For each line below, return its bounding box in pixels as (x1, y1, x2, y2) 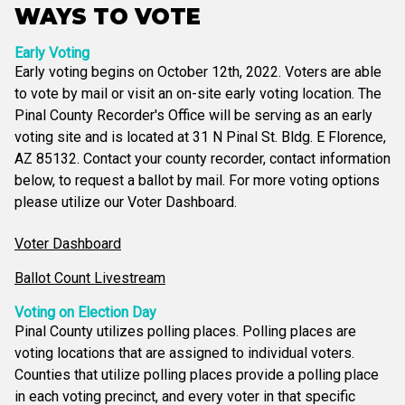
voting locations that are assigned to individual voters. (14, 344, 354, 363)
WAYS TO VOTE (14, 4, 201, 31)
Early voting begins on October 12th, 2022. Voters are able (14, 63, 381, 81)
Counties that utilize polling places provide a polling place (14, 366, 379, 384)
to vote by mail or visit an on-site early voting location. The (14, 85, 381, 103)
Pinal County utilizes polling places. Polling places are (14, 323, 356, 341)
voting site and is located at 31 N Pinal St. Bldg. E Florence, (14, 128, 386, 146)
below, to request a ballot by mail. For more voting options (14, 172, 380, 190)
